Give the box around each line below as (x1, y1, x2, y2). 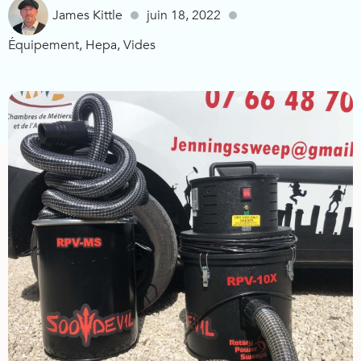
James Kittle (52, 6, 122, 24)
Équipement (8, 36, 79, 54)
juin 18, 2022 (147, 6, 221, 24)
